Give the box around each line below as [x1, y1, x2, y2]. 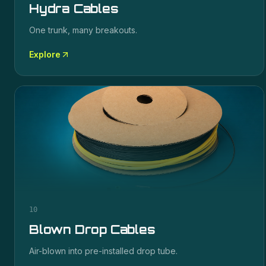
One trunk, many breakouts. [29, 25, 137, 35]
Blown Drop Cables [29, 222, 156, 237]
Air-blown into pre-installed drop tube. [29, 246, 178, 256]
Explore [29, 49, 61, 59]
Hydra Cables [29, 1, 119, 16]
